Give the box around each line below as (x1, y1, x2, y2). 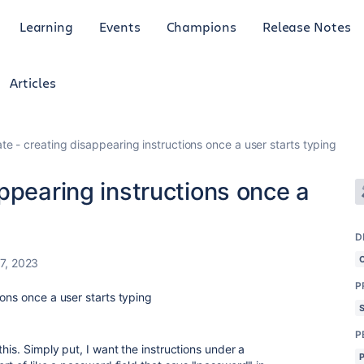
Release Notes (262, 17, 351, 35)
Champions (166, 17, 236, 35)
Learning (19, 17, 74, 35)
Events (99, 17, 141, 35)
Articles (10, 74, 56, 91)
